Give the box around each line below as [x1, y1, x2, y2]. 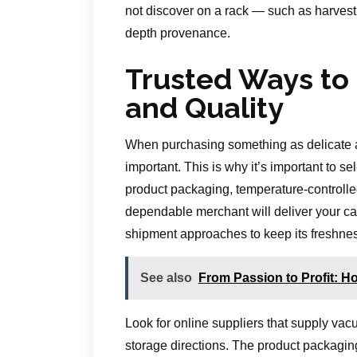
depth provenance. [125, 26, 230, 41]
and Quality [125, 91, 284, 125]
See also [139, 271, 192, 285]
